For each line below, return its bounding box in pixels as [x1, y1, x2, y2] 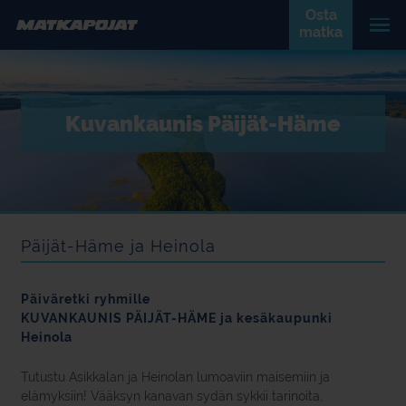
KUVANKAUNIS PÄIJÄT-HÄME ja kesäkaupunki [21, 311, 333, 325]
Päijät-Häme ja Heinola [21, 237, 216, 256]
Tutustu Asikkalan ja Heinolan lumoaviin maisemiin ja [21, 370, 330, 384]
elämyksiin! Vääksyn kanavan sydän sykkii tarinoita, [21, 389, 323, 403]
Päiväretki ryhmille [21, 292, 150, 306]
